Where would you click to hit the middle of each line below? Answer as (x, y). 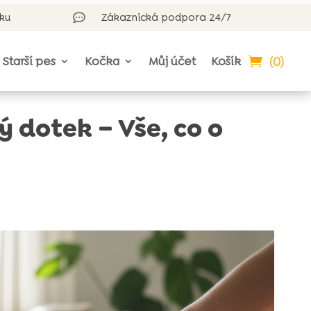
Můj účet (173, 61)
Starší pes (30, 61)
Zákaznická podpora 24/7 (166, 17)
